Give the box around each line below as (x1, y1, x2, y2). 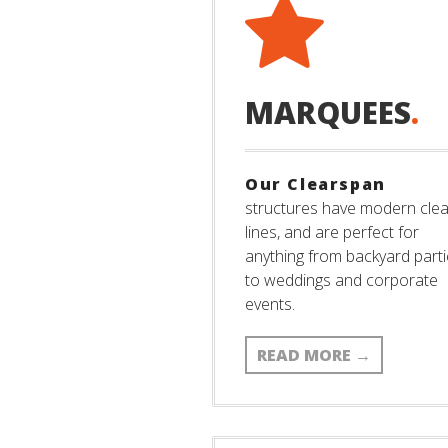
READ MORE (257, 344, 355, 366)
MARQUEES (245, 92, 411, 133)
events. (245, 293, 295, 315)
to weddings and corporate (245, 269, 438, 291)
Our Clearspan (245, 173, 386, 195)
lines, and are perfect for (245, 221, 419, 243)
